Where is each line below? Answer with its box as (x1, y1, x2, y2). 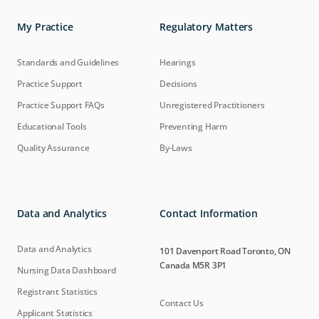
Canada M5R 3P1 (159, 259, 227, 271)
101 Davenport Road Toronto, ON (159, 245, 291, 257)
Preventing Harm (159, 120, 227, 132)
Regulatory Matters (159, 20, 253, 33)
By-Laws (159, 142, 192, 154)
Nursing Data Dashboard (17, 264, 116, 276)
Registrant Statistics (17, 286, 98, 298)
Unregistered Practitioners (159, 99, 265, 111)
